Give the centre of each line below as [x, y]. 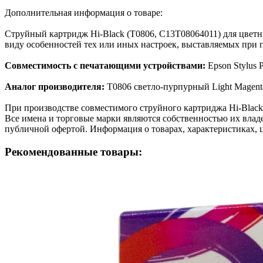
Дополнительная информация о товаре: [84, 12]
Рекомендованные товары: [73, 151]
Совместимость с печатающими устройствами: [106, 65]
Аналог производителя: [56, 86]
